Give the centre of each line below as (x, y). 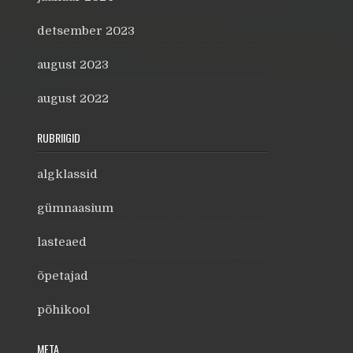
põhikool (63, 310)
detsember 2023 (86, 31)
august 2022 (73, 98)
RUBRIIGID (59, 137)
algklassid (67, 174)
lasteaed (62, 242)
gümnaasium (75, 208)
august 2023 (73, 65)
